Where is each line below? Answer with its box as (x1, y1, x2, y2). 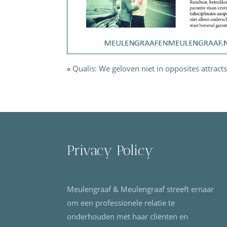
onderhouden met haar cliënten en (67, 211, 188, 222)
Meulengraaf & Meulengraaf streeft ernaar (67, 184, 214, 195)
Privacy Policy (67, 142, 154, 159)
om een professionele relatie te (67, 198, 175, 208)
